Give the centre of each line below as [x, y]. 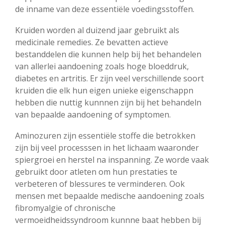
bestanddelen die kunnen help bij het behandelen [108, 54]
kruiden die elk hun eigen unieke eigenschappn [104, 90]
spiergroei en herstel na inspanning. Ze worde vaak [112, 160]
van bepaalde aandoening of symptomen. [93, 115]
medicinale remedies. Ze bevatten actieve [92, 42]
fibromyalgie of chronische [65, 208]
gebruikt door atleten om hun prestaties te [96, 172]
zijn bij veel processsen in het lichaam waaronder [107, 148]
